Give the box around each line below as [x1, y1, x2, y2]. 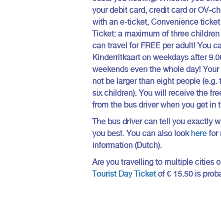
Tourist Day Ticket [92, 169, 156, 179]
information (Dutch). [92, 140, 162, 150]
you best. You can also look [92, 128, 191, 138]
